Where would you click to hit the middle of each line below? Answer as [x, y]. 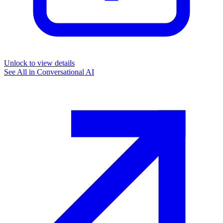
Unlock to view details [39, 63]
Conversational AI [65, 72]
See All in [20, 72]
